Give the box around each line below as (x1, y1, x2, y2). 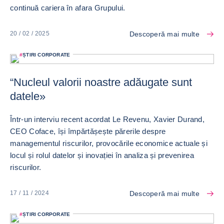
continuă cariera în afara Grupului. (10, 3, 125, 12)
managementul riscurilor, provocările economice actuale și (10, 138, 208, 147)
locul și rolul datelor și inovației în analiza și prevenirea (10, 150, 194, 159)
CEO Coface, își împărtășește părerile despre (10, 126, 166, 135)
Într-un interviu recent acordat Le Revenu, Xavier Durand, (10, 114, 205, 123)
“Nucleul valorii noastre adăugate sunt (10, 75, 192, 88)
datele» (10, 89, 45, 102)
